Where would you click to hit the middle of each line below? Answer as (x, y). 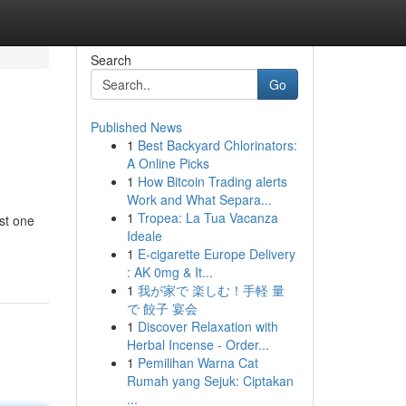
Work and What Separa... (199, 199)
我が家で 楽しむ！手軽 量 (211, 290)
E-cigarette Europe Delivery (216, 254)
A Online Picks (168, 163)
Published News (136, 127)
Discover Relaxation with (208, 326)
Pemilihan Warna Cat (198, 362)
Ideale (144, 236)
